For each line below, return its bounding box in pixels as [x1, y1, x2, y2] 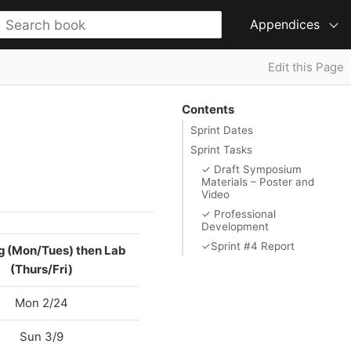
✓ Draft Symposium [201, 162, 302, 175]
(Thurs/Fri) [10, 261, 73, 277]
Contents [181, 101, 234, 117]
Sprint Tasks [190, 143, 252, 156]
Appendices [250, 16, 320, 32]
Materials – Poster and [201, 175, 314, 188]
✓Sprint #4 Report [201, 239, 295, 252]
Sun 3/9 [20, 328, 63, 344]
